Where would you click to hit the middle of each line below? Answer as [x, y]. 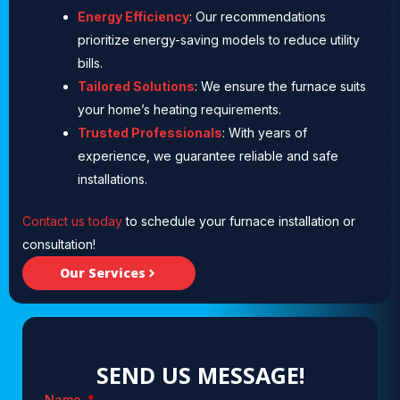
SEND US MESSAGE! [200, 375]
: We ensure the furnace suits [280, 86]
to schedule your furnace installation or [239, 221]
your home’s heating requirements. [179, 109]
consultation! [59, 244]
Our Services [103, 272]
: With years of [265, 132]
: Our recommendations [258, 16]
